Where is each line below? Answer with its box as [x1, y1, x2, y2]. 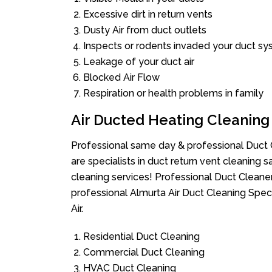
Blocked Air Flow [83, 72, 160, 83]
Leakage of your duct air [83, 56, 194, 67]
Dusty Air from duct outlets [83, 24, 206, 36]
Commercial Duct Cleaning [83, 246, 205, 258]
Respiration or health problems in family [83, 87, 263, 99]
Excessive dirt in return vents [83, 8, 212, 20]
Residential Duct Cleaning [83, 231, 200, 242]
